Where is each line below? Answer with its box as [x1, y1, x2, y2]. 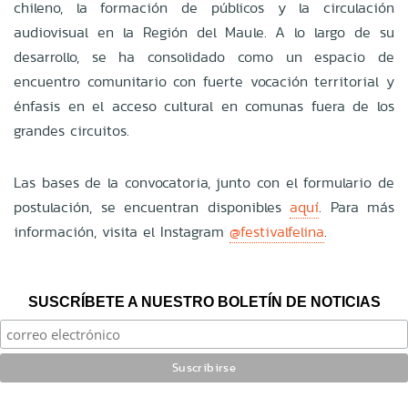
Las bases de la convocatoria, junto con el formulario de [14, 171, 394, 193]
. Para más [319, 196, 394, 218]
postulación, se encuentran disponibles [14, 196, 290, 218]
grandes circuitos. [14, 119, 129, 141]
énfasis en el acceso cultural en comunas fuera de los [14, 95, 394, 117]
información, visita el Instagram [14, 220, 229, 242]
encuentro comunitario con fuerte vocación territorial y [14, 70, 394, 92]
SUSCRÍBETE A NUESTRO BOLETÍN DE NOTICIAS [27, 293, 381, 310]
